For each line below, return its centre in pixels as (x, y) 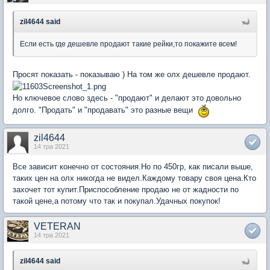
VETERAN (57, 226)
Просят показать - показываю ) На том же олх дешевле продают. (132, 74)
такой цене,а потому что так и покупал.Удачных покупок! (117, 201)
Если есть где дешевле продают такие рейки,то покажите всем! (128, 44)
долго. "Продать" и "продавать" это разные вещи (105, 110)
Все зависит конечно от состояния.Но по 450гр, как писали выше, (133, 166)
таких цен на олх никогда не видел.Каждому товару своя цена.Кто (134, 178)
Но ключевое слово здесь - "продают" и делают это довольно (127, 98)
